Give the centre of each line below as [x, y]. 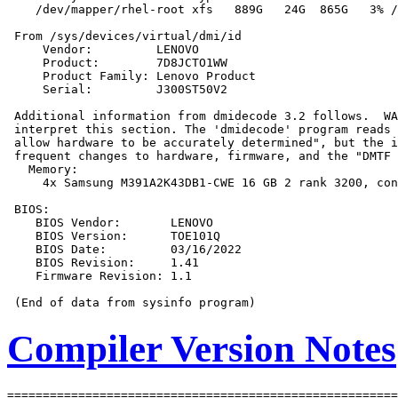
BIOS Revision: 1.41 [103, 263]
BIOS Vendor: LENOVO [110, 223]
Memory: [43, 170]
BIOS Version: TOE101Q [114, 236]
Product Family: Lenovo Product [131, 76]
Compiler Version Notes [202, 348]
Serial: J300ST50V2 [117, 90]
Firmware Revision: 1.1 [99, 276]
